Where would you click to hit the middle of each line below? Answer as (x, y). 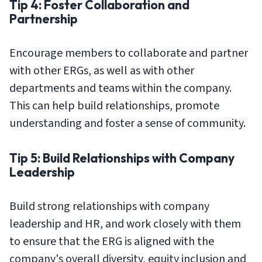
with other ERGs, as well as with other (102, 71)
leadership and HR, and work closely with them (125, 224)
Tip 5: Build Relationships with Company (122, 158)
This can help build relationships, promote (114, 106)
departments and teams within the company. (120, 88)
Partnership (44, 19)
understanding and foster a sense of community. (127, 123)
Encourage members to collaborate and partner (129, 53)
